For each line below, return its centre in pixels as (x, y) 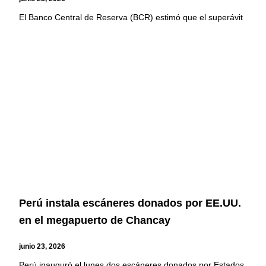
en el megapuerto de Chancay (95, 221)
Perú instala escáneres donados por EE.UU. (130, 203)
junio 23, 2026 (42, 246)
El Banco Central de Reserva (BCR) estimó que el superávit (131, 17)
